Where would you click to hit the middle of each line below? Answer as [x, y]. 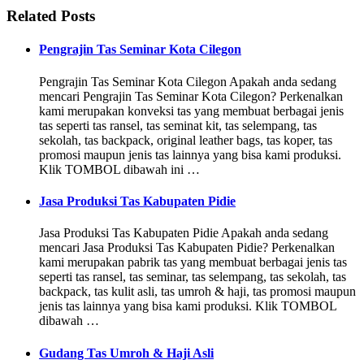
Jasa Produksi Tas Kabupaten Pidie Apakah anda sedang [184, 233]
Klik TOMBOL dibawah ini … [119, 169]
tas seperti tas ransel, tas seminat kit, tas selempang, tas [178, 125]
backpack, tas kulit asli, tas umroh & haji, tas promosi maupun [197, 292]
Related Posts [51, 16]
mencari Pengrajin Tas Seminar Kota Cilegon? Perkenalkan [191, 96]
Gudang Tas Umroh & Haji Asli [126, 353]
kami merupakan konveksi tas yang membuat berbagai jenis [191, 110]
